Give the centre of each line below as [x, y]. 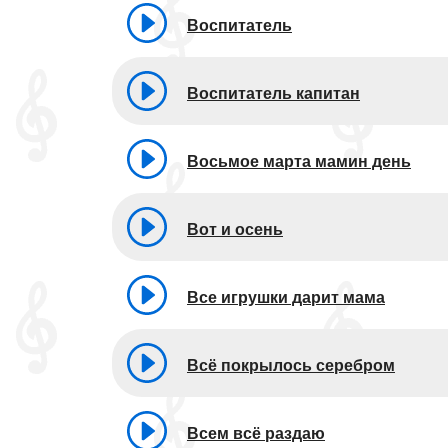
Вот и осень [235, 229]
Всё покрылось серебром [291, 365]
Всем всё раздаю [256, 433]
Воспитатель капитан [273, 93]
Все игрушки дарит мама [286, 297]
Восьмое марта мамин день [299, 161]
